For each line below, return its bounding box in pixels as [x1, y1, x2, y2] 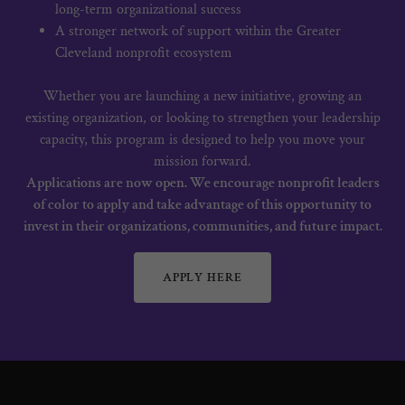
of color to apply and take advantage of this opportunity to [33, 195, 372, 215]
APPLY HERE [162, 269, 243, 287]
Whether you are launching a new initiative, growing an [43, 87, 362, 107]
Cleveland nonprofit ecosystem [54, 43, 232, 63]
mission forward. [154, 152, 251, 172]
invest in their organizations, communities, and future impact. [23, 217, 382, 237]
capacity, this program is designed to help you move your [40, 130, 365, 150]
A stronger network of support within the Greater [54, 22, 341, 42]
